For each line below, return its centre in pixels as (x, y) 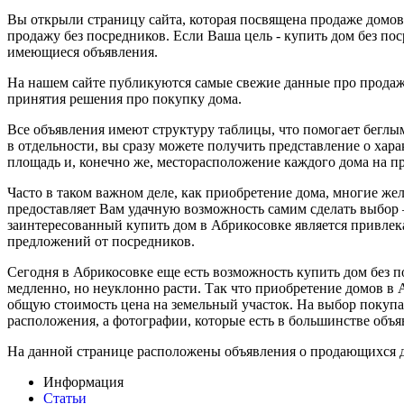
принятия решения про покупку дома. (124, 99)
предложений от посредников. (101, 242)
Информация (83, 382)
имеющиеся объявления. (83, 52)
